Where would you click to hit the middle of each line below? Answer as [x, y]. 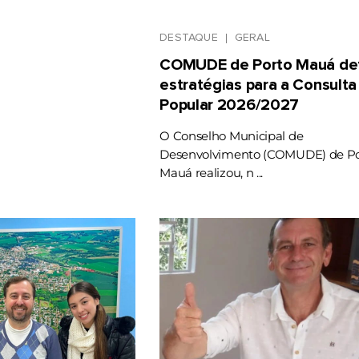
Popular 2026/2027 [230, 105]
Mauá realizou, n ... [212, 173]
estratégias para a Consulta [258, 85]
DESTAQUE [189, 38]
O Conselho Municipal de [232, 136]
